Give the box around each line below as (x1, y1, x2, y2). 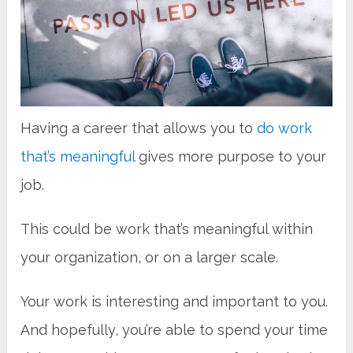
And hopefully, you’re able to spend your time (20, 321, 329, 338)
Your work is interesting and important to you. (20, 293, 329, 310)
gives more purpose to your (135, 148, 327, 165)
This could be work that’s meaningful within (20, 221, 314, 237)
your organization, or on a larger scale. (20, 249, 279, 266)
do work (257, 120, 313, 136)
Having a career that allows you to (20, 120, 258, 136)
